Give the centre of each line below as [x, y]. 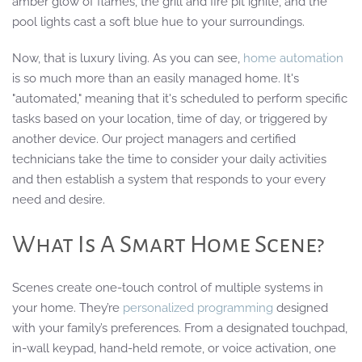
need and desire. [60, 199]
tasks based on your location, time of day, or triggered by [170, 118]
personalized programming [198, 307]
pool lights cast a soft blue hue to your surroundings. [160, 21]
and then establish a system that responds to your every [169, 179]
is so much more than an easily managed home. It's [156, 78]
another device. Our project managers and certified [154, 139]
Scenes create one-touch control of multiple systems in [168, 287]
